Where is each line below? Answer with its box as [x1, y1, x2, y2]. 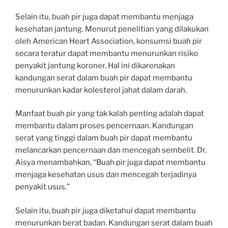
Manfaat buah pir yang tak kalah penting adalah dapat [15, 109, 204, 119]
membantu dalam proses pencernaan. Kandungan [15, 121, 193, 131]
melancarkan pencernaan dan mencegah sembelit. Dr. [15, 146, 207, 155]
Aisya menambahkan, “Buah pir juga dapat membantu [15, 158, 206, 167]
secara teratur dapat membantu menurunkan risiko [15, 48, 198, 58]
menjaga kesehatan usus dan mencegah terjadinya [15, 170, 196, 180]
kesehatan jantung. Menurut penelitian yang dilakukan [15, 24, 209, 34]
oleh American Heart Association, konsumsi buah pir [15, 36, 202, 46]
